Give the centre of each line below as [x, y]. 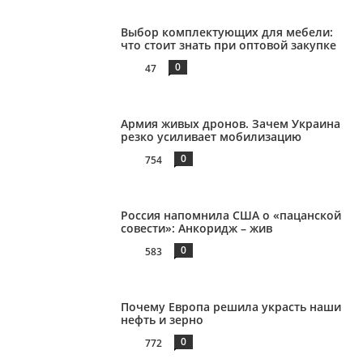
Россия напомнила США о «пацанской [231, 215]
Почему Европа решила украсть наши [231, 306]
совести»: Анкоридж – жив [197, 228]
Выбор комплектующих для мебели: [227, 32]
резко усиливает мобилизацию [211, 137]
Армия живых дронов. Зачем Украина [231, 124]
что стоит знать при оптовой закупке [229, 45]
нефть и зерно [162, 319]
